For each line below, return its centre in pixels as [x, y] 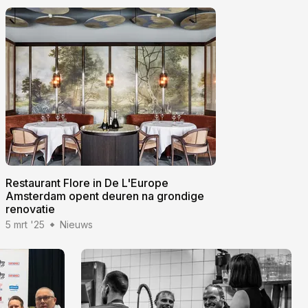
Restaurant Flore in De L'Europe [87, 183]
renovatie [30, 209]
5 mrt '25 [25, 225]
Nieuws [76, 225]
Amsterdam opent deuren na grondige [105, 196]
